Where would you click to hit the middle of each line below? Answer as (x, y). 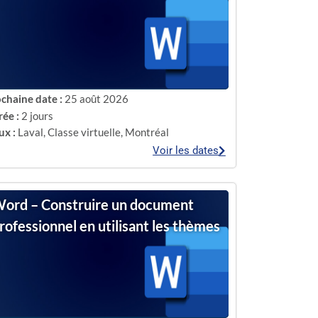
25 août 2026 (96, 99)
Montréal (147, 132)
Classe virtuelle (84, 132)
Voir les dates (186, 150)
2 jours (37, 115)
